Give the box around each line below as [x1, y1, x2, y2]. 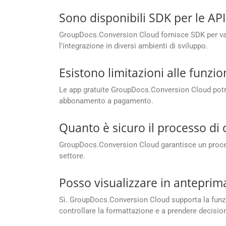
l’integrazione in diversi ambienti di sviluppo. [59, 41, 208, 51]
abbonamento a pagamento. [59, 96, 153, 106]
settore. [59, 151, 85, 161]
